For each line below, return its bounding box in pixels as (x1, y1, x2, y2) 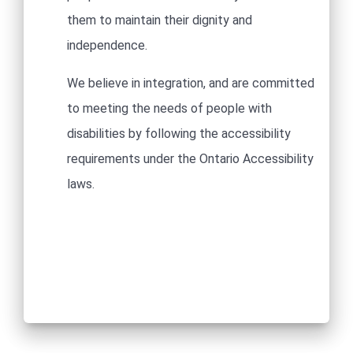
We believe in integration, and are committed (67, 76, 314, 91)
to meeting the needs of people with (67, 101, 272, 116)
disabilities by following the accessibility (67, 126, 291, 141)
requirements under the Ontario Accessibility (67, 151, 314, 166)
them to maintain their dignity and (67, 13, 252, 28)
